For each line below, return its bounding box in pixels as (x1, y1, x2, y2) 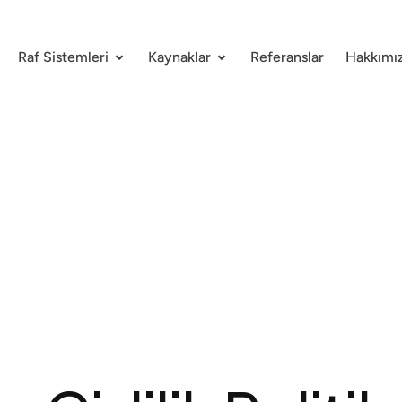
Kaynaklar (148, 48, 211, 66)
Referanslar (250, 48, 324, 66)
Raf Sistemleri (18, 48, 109, 66)
